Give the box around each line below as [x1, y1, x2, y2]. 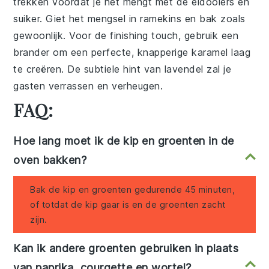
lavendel [164, 63, 204, 76]
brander [13, 46, 50, 59]
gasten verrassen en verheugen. [13, 80, 163, 92]
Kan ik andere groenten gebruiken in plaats [13, 242, 239, 255]
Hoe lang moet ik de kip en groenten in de [13, 134, 234, 148]
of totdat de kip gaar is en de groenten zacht [30, 199, 226, 210]
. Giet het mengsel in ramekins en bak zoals [40, 13, 246, 25]
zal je [203, 63, 232, 76]
